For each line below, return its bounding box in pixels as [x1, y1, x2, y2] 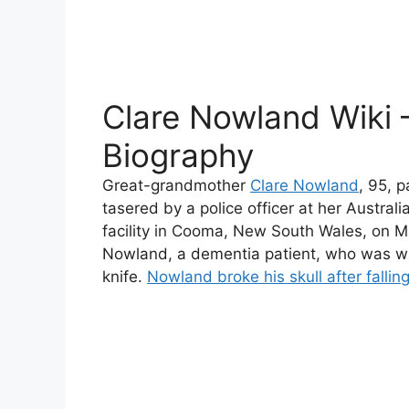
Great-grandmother [102, 176, 250, 195]
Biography [102, 136, 254, 175]
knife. [102, 267, 147, 287]
